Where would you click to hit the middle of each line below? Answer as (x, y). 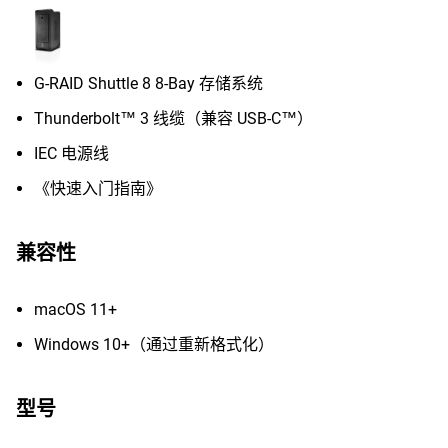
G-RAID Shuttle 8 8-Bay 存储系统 (148, 83)
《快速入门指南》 (98, 188)
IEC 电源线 (71, 153)
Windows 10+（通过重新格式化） (154, 344)
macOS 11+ (75, 309)
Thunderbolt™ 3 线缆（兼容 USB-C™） (173, 118)
